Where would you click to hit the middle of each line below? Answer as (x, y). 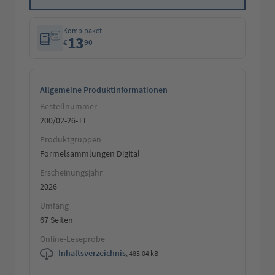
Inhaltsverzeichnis (92, 253)
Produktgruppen (71, 140)
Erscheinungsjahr (71, 173)
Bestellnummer (68, 107)
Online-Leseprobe (72, 239)
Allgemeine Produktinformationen (104, 90)
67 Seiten (56, 220)
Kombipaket (83, 30)
